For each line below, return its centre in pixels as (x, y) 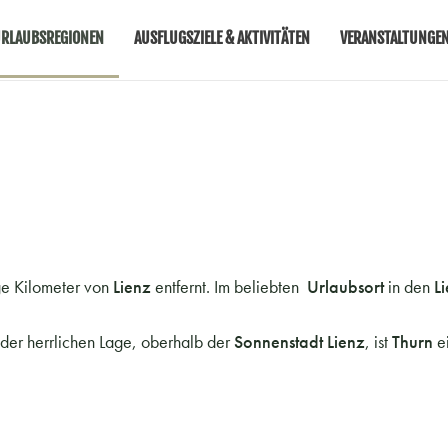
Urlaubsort (347, 286)
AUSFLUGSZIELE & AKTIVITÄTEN (222, 38)
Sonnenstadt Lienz (299, 341)
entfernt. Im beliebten (231, 286)
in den (411, 286)
